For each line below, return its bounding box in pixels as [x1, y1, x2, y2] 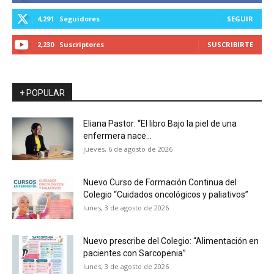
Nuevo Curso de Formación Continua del [83, 177, 237, 187]
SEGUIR [227, 13, 253, 23]
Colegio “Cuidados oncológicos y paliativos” [83, 189, 248, 199]
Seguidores [59, 13, 100, 23]
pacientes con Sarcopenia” [83, 248, 186, 258]
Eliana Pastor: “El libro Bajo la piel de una [83, 118, 237, 128]
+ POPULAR [20, 87, 65, 98]
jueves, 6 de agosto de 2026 [83, 144, 172, 154]
